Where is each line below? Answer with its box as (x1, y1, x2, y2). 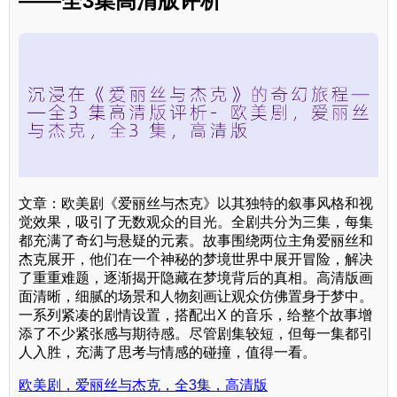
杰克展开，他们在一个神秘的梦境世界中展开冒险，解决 (19, 251, 373, 267)
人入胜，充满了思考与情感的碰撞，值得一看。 (19, 344, 316, 360)
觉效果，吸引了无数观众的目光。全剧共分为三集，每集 (19, 214, 373, 230)
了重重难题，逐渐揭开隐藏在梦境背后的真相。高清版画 (19, 269, 373, 285)
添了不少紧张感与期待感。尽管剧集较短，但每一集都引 (19, 325, 373, 341)
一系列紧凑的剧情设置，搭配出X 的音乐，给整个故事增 (19, 307, 372, 323)
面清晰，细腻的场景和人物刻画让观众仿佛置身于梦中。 (19, 288, 373, 304)
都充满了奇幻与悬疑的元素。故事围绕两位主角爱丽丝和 (19, 232, 373, 248)
